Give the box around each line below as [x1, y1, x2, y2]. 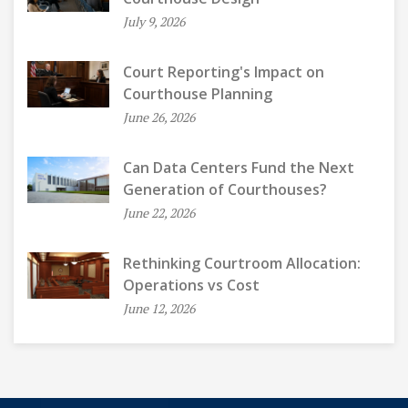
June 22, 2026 [123, 204, 195, 221]
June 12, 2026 [123, 300, 195, 317]
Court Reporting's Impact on [123, 62, 324, 82]
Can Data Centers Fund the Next [123, 158, 354, 178]
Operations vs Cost [123, 275, 260, 295]
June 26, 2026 [123, 108, 195, 126]
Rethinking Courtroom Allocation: [123, 253, 361, 273]
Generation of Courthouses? [123, 179, 327, 199]
